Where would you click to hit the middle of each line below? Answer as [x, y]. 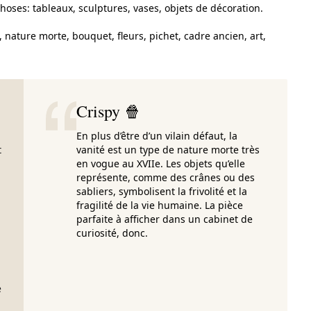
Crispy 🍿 [109, 111]
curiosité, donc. [112, 233]
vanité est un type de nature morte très [168, 150]
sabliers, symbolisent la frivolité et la [162, 191]
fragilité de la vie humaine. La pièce [160, 205]
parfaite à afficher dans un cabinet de [165, 219]
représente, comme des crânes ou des [166, 177]
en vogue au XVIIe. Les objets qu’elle [161, 163]
